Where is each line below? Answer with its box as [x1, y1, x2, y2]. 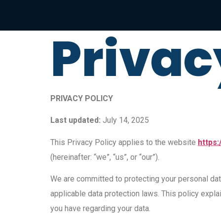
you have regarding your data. [50, 204, 150, 214]
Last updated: [50, 115, 101, 125]
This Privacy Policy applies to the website [50, 137, 198, 147]
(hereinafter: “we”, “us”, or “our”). [50, 152, 159, 162]
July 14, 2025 [101, 115, 149, 125]
